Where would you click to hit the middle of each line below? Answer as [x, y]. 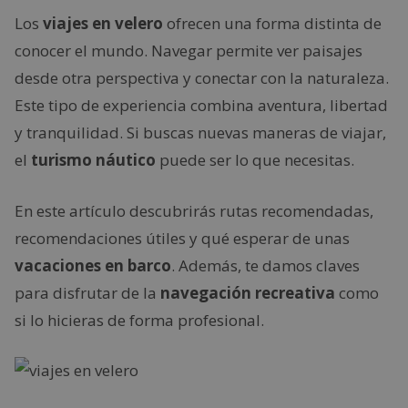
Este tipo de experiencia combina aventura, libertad [201, 105]
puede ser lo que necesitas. [255, 160]
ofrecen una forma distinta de [272, 23]
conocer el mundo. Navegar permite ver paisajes [189, 51]
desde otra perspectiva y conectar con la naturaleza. [202, 78]
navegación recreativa [248, 292]
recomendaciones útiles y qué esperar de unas [182, 238]
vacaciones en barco [93, 265]
